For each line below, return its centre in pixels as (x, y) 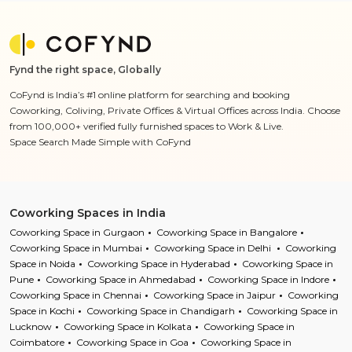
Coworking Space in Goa (132, 342)
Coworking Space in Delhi (214, 247)
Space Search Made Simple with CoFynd (100, 141)
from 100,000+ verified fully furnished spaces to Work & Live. (147, 126)
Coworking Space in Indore (268, 279)
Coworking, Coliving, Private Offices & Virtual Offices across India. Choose (175, 110)
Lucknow (31, 326)
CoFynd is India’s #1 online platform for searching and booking (150, 94)
